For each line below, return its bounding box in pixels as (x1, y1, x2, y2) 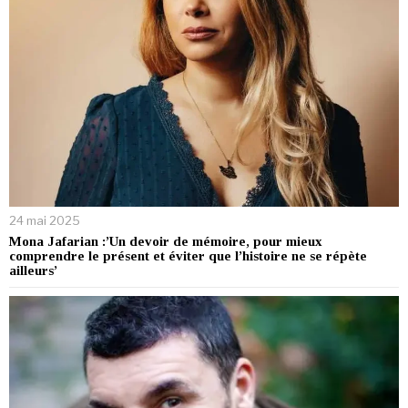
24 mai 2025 (9, 212, 80, 228)
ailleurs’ (9, 262, 57, 278)
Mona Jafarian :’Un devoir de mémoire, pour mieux (9, 233, 322, 249)
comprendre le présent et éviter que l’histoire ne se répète (9, 248, 367, 263)
